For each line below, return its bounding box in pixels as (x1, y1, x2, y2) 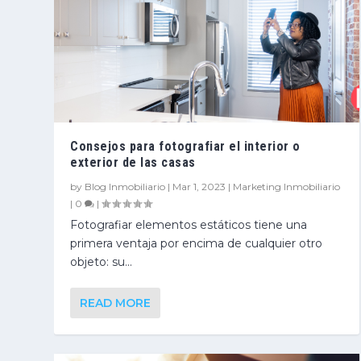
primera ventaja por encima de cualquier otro (70, 235, 323, 251)
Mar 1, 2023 (172, 180, 226, 193)
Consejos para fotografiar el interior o (70, 138, 301, 154)
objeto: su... (70, 254, 133, 269)
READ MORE (80, 295, 151, 310)
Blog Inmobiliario (85, 180, 166, 193)
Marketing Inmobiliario (233, 180, 341, 193)
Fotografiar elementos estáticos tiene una (70, 217, 308, 232)
